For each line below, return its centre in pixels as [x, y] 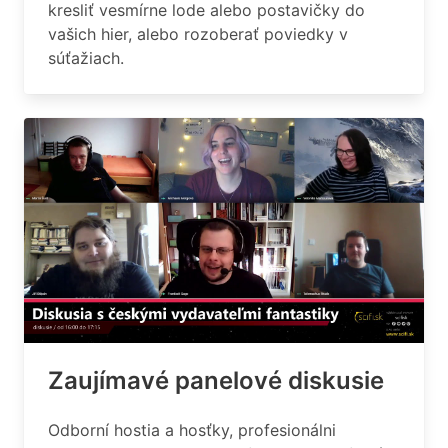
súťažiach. [86, 58]
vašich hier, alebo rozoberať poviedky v [198, 34]
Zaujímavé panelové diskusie [216, 380]
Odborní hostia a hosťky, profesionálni [192, 430]
